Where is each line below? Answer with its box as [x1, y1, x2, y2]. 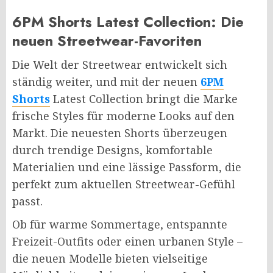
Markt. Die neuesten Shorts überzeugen [12, 126, 227, 141]
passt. [12, 194, 43, 209]
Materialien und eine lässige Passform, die [12, 160, 241, 175]
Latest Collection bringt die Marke [53, 91, 238, 107]
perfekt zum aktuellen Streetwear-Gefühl [12, 177, 235, 192]
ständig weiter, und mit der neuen [12, 74, 200, 90]
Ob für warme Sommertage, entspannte [12, 217, 227, 232]
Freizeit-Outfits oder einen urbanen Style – [12, 234, 243, 249]
